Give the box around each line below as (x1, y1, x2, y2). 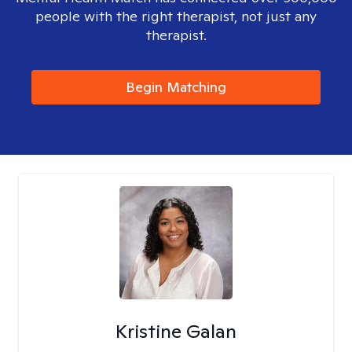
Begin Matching (126, 78, 226, 96)
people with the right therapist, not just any (35, 7, 317, 25)
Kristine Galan (115, 319, 236, 343)
